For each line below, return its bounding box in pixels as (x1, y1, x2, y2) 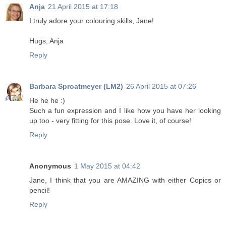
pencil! (29, 186, 50, 195)
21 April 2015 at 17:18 (48, 3, 118, 11)
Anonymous (29, 162, 71, 171)
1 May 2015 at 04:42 (74, 162, 140, 171)
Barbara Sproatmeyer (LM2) (29, 82, 123, 91)
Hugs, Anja (29, 37, 64, 45)
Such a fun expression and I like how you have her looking (29, 106, 221, 115)
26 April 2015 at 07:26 (126, 82, 196, 91)
